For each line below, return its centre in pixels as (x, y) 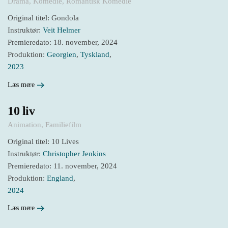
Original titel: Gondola (43, 18)
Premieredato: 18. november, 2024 (63, 42)
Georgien (62, 55)
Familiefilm (63, 124)
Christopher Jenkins (74, 153)
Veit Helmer (62, 30)
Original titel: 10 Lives (43, 141)
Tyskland (95, 55)
